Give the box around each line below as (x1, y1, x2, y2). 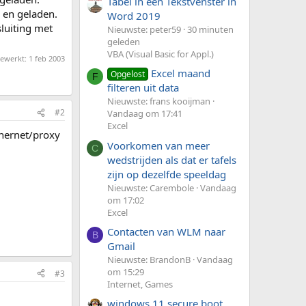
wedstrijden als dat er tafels (107, 152, 236, 167)
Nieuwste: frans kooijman (107, 95, 210, 108)
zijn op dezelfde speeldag (107, 167, 226, 181)
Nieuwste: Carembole (107, 181, 194, 194)
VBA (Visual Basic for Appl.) (107, 47, 214, 60)
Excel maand (151, 66, 211, 81)
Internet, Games (107, 277, 173, 290)
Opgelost (111, 68, 145, 81)
